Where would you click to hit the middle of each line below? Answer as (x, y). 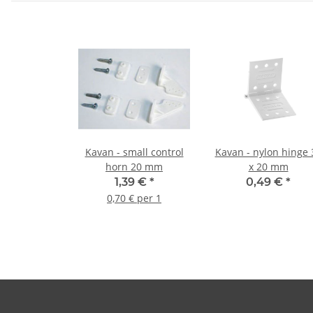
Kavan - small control (134, 152)
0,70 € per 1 (134, 198)
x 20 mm (268, 167)
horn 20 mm (134, 167)
